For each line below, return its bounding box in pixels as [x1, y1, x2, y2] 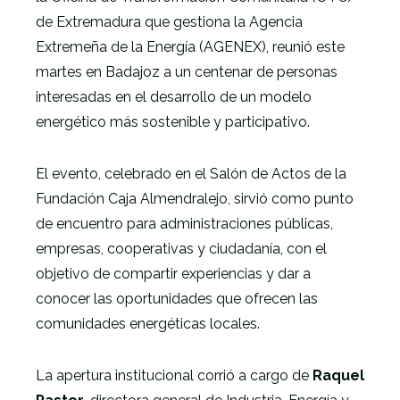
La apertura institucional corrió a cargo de [36, 367, 312, 384]
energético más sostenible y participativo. [36, 113, 310, 130]
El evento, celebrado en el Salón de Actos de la [36, 165, 346, 182]
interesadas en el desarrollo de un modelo [36, 88, 312, 105]
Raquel [312, 367, 364, 384]
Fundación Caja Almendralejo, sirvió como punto [36, 190, 354, 207]
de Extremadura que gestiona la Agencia [36, 13, 303, 30]
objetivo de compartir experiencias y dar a [36, 265, 311, 282]
